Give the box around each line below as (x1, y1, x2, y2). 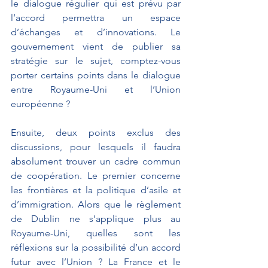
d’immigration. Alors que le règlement (11, 198, 181, 210)
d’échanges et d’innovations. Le (11, 26, 181, 38)
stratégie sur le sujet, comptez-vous (11, 54, 181, 66)
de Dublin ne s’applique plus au (11, 212, 181, 224)
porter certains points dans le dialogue (11, 69, 181, 81)
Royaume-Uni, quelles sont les (11, 227, 181, 239)
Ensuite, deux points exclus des (11, 126, 181, 138)
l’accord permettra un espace (11, 11, 181, 23)
